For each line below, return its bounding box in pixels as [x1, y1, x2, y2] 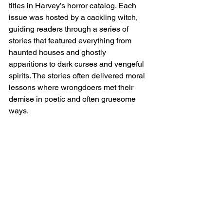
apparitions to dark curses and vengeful [9, 59, 146, 69]
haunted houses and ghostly [9, 48, 108, 57]
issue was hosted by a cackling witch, [9, 13, 140, 22]
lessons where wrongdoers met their [9, 83, 135, 92]
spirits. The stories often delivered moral [9, 71, 147, 81]
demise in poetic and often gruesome [9, 94, 138, 104]
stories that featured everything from [9, 36, 133, 46]
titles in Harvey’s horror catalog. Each [9, 1, 138, 11]
